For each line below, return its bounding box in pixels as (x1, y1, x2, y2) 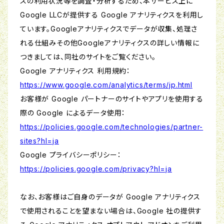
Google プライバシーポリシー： (20, 150, 121, 159)
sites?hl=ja (20, 136, 59, 145)
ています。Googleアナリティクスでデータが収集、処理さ (20, 24, 198, 33)
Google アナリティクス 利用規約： (20, 66, 131, 75)
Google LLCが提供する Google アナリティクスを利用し (20, 10, 204, 19)
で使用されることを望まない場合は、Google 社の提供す (20, 206, 202, 215)
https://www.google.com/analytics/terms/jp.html (20, 80, 192, 89)
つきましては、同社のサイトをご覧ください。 (20, 52, 156, 61)
